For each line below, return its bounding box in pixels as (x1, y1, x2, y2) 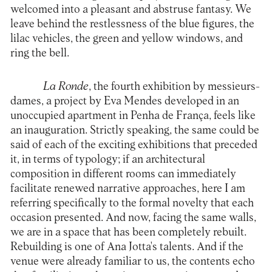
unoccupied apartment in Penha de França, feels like (10, 110, 256, 122)
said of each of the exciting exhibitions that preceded (10, 139, 257, 151)
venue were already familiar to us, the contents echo (10, 256, 255, 268)
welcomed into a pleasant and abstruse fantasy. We (10, 4, 251, 16)
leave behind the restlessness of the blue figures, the (10, 18, 254, 30)
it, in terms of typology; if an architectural (10, 154, 205, 166)
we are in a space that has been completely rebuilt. (10, 226, 246, 239)
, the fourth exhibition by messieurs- (88, 81, 260, 93)
